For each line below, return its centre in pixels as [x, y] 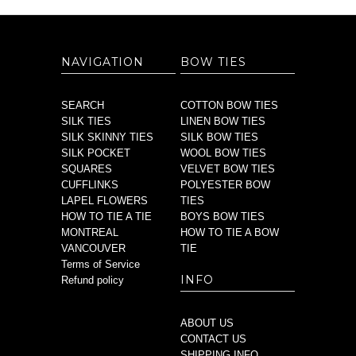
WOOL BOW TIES [224, 153]
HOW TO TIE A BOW [230, 233]
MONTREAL [90, 233]
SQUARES [87, 169]
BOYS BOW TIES [223, 217]
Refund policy [93, 281]
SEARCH [83, 106]
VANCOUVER [94, 249]
